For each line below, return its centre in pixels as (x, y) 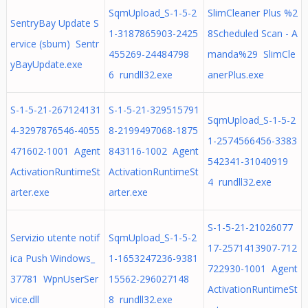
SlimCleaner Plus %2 (252, 13)
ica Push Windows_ (52, 258)
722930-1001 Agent (252, 268)
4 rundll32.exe (239, 182)
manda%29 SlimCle (251, 54)
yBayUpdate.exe (46, 64)
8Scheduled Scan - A (252, 33)
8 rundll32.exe (140, 299)
